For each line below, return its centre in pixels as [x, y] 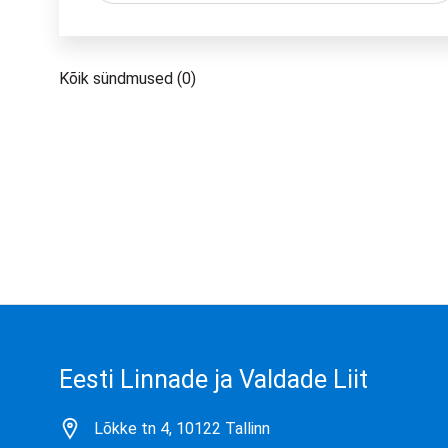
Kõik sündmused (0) [128, 79]
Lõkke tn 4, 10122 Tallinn [181, 429]
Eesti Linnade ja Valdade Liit [214, 380]
